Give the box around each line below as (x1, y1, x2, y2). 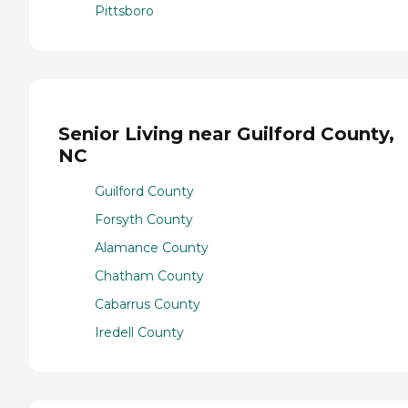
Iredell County (95, 324, 184, 342)
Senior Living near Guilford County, (58, 123, 394, 146)
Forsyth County (95, 211, 193, 229)
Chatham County (95, 268, 204, 285)
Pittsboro (95, 2, 154, 19)
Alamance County (95, 240, 209, 257)
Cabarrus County (95, 296, 200, 313)
